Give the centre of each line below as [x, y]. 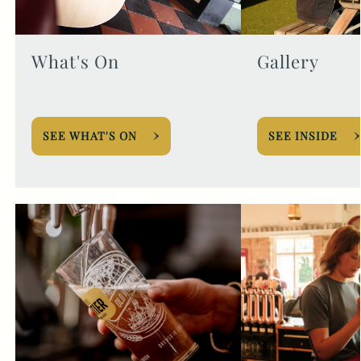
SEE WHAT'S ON [89, 136]
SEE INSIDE [303, 136]
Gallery [288, 61]
